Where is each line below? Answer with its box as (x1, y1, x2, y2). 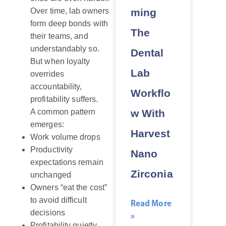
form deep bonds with (30, 19, 108, 28)
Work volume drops (30, 133, 100, 142)
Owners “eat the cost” (30, 183, 107, 192)
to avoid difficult (30, 196, 87, 205)
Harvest (130, 127, 171, 139)
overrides (30, 70, 64, 79)
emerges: (30, 120, 64, 129)
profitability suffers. (30, 95, 98, 104)
